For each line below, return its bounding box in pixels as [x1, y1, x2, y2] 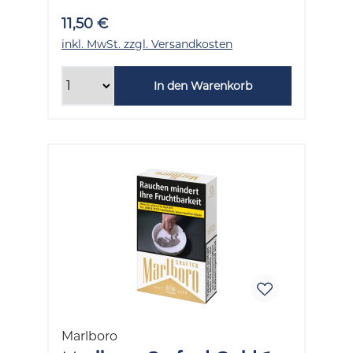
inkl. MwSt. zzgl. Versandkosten [61, 36, 232, 51]
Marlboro [61, 328, 117, 344]
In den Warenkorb [153, 78, 252, 93]
